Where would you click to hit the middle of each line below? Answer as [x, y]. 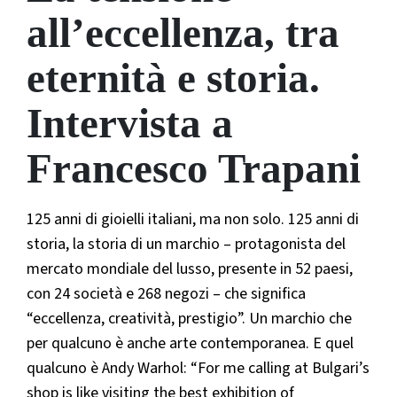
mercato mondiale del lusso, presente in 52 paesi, [190, 269]
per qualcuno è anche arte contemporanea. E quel [190, 343]
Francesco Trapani [194, 168]
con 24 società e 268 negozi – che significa [166, 293]
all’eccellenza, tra [183, 32]
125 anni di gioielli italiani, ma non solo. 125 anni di [193, 219]
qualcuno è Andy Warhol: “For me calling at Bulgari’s [198, 368]
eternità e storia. [173, 78]
